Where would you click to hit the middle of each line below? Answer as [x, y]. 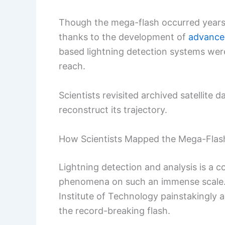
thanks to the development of [124, 37]
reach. [72, 66]
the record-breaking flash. [115, 210]
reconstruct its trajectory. [113, 110]
